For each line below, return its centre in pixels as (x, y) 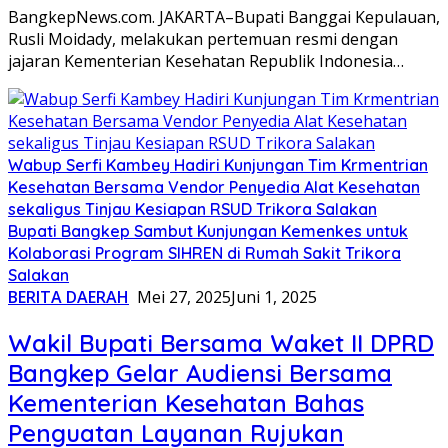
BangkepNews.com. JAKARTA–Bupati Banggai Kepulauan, (224, 17)
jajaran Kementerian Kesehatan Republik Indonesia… (206, 61)
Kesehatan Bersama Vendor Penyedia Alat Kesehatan (214, 187)
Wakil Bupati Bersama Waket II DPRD (221, 343)
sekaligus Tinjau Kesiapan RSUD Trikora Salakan (192, 209)
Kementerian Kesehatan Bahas (186, 403)
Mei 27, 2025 (184, 297)
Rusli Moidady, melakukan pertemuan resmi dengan (203, 39)
